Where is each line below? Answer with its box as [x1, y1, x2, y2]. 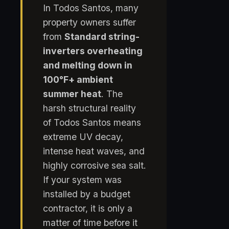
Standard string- [64, 31, 140, 42]
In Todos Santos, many [43, 3, 139, 14]
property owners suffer [43, 17, 136, 28]
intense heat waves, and [43, 146, 145, 157]
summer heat [43, 88, 101, 100]
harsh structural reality [43, 103, 136, 114]
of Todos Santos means [43, 117, 141, 128]
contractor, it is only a [43, 203, 132, 214]
